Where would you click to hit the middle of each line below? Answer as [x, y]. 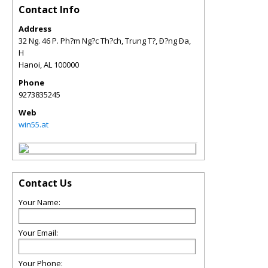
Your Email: [38, 233]
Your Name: [39, 202]
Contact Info [49, 10]
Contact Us [45, 183]
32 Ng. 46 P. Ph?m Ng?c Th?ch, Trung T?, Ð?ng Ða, [105, 41]
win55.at [33, 124]
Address [35, 29]
